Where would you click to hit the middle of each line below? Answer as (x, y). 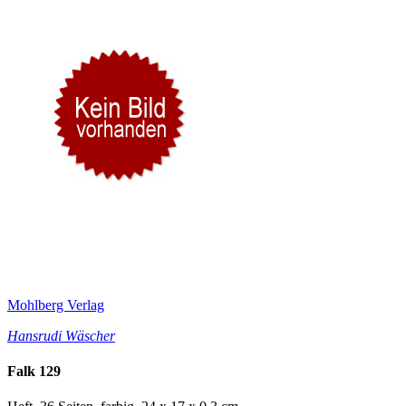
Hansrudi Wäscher (61, 335)
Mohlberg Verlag (56, 304)
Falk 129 (34, 372)
